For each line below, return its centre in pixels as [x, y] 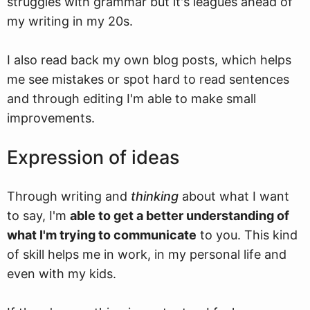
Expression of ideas [93, 157]
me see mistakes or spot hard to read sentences [148, 79]
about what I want [234, 196]
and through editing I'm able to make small [131, 99]
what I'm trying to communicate [102, 235]
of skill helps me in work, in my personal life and [147, 254]
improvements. [51, 118]
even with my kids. [62, 274]
